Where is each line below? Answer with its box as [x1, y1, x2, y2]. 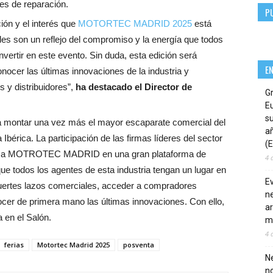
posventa [123, 240, 154, 250]
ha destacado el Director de [76, 82, 192, 93]
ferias [4, 240, 24, 250]
